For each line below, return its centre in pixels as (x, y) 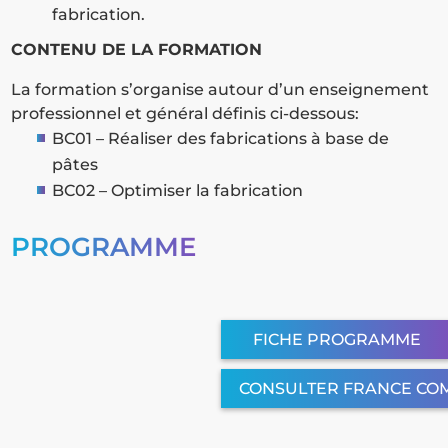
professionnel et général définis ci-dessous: (185, 114)
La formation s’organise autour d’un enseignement (220, 90)
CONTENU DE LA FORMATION (137, 50)
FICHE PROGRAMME (336, 340)
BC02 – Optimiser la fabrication (178, 191)
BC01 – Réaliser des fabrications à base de (221, 139)
